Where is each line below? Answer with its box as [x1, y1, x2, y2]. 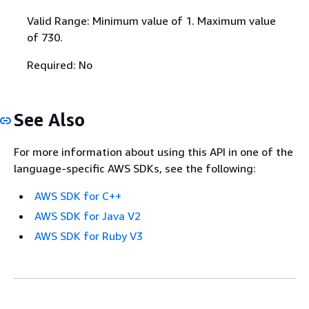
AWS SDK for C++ [34, 189, 121, 203]
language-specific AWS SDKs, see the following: [14, 161, 256, 176]
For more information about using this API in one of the [14, 145, 293, 159]
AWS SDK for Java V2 [34, 209, 141, 223]
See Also [14, 108, 85, 130]
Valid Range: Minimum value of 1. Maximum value [26, 13, 276, 28]
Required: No [26, 57, 92, 72]
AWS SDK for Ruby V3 [34, 229, 143, 243]
